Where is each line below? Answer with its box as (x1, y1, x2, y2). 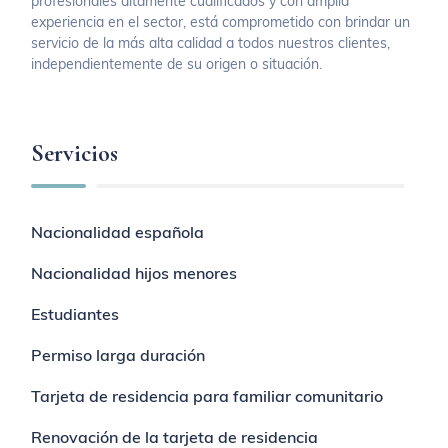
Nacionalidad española (31, 221, 205, 242)
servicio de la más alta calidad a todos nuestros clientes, (31, 33, 391, 52)
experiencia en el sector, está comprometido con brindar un (31, 12, 411, 31)
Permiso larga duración (31, 344, 206, 365)
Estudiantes (31, 303, 120, 324)
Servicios (31, 138, 119, 168)
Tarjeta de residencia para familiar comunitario (31, 385, 384, 406)
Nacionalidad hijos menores (31, 262, 238, 283)
